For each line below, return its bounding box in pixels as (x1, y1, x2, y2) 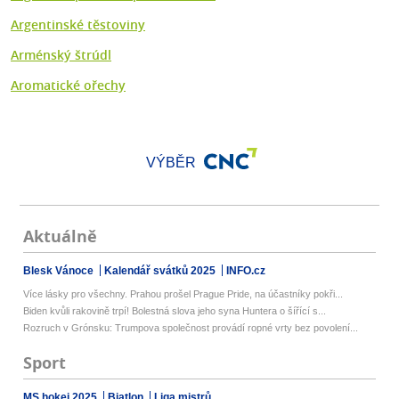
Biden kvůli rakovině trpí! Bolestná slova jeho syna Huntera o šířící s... (23, 305, 327, 317)
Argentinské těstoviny (11, 16, 145, 34)
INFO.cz (226, 265, 266, 278)
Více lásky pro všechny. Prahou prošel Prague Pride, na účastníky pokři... (23, 289, 344, 300)
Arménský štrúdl (11, 46, 111, 64)
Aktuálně (23, 225, 98, 248)
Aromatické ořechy (11, 77, 126, 94)
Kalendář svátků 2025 (104, 265, 219, 278)
